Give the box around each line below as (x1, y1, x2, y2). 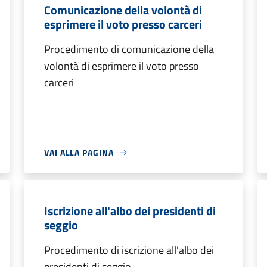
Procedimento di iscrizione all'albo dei (44, 242, 214, 258)
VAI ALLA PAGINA (44, 146, 114, 159)
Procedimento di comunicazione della (44, 41, 214, 57)
